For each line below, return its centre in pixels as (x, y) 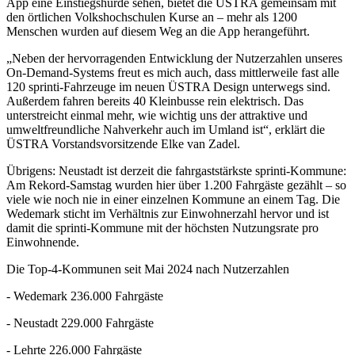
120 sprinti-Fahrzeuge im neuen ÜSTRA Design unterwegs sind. (170, 87)
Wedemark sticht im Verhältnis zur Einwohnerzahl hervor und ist (168, 214)
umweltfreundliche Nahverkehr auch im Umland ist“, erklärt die (166, 130)
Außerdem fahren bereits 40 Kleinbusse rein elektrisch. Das (155, 101)
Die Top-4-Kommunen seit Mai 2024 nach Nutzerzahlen (148, 269)
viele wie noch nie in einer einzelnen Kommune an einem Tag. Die (173, 200)
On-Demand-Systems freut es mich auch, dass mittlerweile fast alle (173, 73)
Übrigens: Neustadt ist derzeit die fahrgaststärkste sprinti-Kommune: (176, 171)
